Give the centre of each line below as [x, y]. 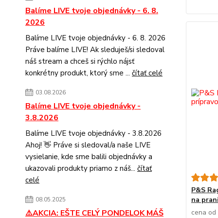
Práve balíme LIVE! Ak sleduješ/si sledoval [95, 50]
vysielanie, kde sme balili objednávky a [89, 157]
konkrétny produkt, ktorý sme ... [79, 73]
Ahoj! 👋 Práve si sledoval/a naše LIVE [88, 145]
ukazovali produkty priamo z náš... [81, 169]
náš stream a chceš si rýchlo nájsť [80, 62]
